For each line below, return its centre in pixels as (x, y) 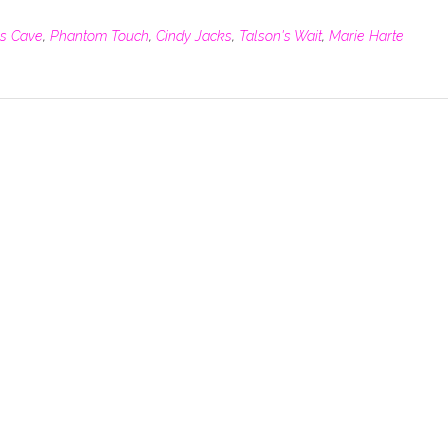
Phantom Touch (99, 35)
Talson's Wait (280, 35)
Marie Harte (366, 35)
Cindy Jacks (194, 35)
